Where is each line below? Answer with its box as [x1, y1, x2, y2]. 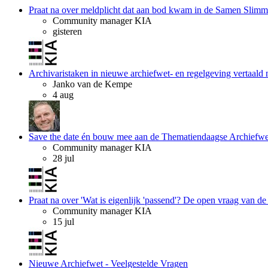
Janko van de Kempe [53, 79, 132, 89]
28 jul [53, 153, 74, 163]
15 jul [53, 217, 74, 227]
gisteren [53, 26, 82, 36]
